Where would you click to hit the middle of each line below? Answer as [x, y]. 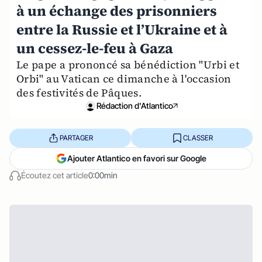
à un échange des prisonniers [117, 11]
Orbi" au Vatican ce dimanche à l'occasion [124, 79]
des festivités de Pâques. [79, 93]
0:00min [103, 175]
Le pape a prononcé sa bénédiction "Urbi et [128, 65]
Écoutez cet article [55, 175]
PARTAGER [76, 137]
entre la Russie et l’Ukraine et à [122, 30]
